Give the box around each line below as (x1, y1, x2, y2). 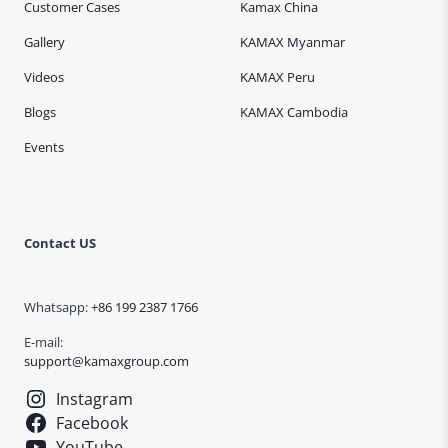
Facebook (55, 411, 128, 434)
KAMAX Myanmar (240, 33, 345, 52)
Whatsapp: (24, 297, 91, 316)
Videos (24, 68, 64, 87)
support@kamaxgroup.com (24, 351, 189, 370)
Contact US (24, 233, 96, 252)
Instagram (55, 387, 133, 410)
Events (24, 138, 64, 157)
